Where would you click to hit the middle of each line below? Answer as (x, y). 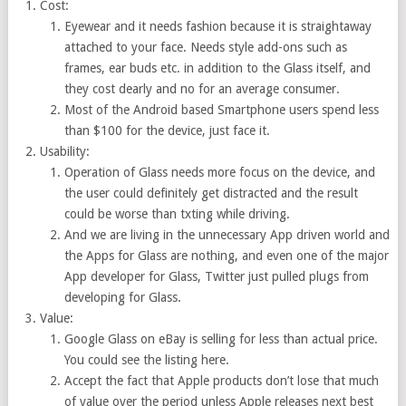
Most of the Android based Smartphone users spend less (221, 110)
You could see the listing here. (146, 360)
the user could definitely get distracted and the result (211, 193)
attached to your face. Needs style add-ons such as (205, 47)
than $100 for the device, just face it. (167, 130)
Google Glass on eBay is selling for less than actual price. (221, 339)
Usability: (65, 151)
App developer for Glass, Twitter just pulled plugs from (216, 276)
